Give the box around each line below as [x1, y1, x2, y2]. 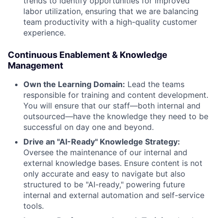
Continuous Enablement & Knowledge [8, 50, 167, 60]
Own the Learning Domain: [23, 79, 125, 89]
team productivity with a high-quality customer [23, 17, 197, 27]
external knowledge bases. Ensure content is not [23, 158, 202, 168]
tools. [23, 201, 44, 211]
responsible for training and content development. [23, 90, 208, 100]
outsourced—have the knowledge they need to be [23, 111, 208, 121]
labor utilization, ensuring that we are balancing [23, 6, 199, 16]
